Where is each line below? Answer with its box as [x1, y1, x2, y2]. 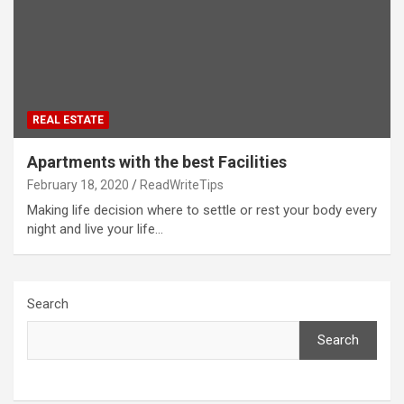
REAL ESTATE [32, 113, 104, 126]
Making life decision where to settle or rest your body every [27, 201, 377, 218]
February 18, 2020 [27, 177, 129, 192]
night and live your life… [27, 220, 163, 237]
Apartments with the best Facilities [27, 151, 287, 171]
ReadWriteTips [140, 177, 224, 192]
